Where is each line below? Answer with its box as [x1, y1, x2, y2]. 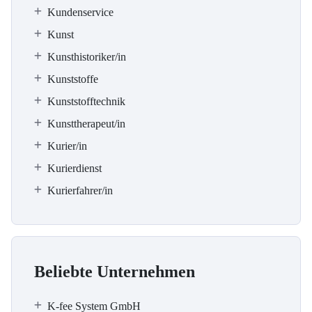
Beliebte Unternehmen [34, 263, 195, 281]
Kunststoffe [47, 73, 98, 85]
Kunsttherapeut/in [47, 118, 125, 130]
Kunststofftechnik [47, 95, 125, 107]
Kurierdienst [47, 162, 102, 174]
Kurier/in [47, 140, 87, 152]
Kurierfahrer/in [47, 185, 113, 196]
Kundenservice [47, 6, 114, 18]
